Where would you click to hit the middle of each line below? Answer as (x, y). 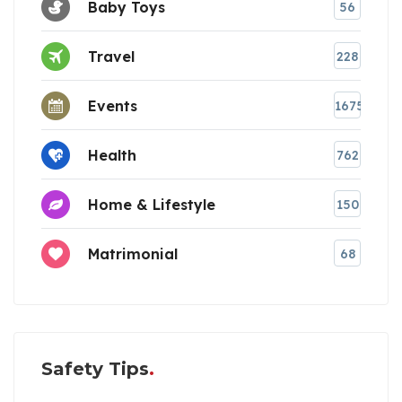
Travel (111, 56)
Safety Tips (95, 369)
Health (112, 155)
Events (113, 105)
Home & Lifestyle (152, 204)
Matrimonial (133, 253)
